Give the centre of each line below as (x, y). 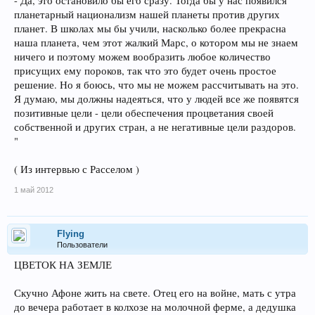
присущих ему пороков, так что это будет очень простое (145, 71)
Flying (71, 234)
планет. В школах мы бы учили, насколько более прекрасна (150, 28)
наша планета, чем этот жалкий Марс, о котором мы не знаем (156, 43)
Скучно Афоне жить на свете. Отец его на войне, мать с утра (155, 293)
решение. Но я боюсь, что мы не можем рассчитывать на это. (156, 85)
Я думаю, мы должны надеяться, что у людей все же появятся (156, 99)
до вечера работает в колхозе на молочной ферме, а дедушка (155, 307)
